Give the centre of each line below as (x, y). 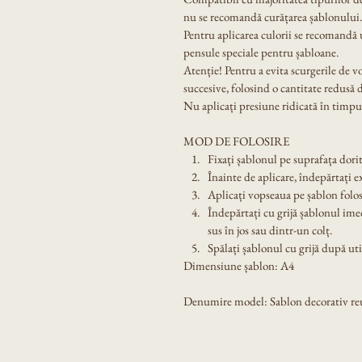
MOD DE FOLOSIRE (236, 141)
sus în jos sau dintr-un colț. (270, 229)
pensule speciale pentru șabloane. (261, 52)
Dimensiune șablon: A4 (239, 265)
